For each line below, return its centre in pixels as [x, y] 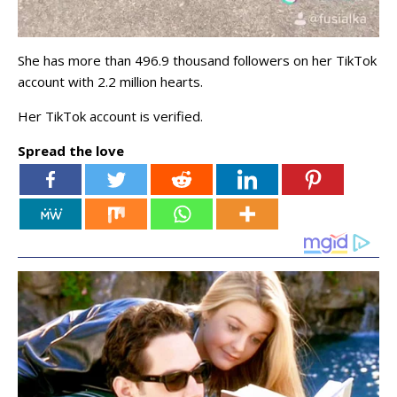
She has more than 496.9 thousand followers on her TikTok [197, 61]
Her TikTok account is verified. [110, 117]
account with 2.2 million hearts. [110, 82]
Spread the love [71, 151]
